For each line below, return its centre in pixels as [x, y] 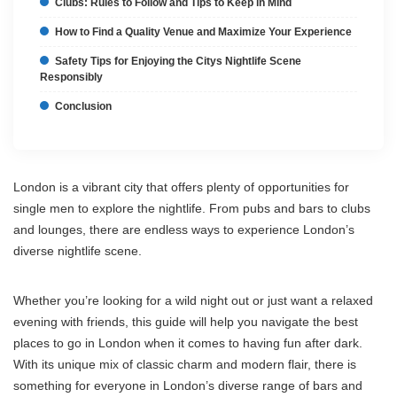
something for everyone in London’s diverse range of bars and [188, 385]
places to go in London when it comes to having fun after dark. [188, 343]
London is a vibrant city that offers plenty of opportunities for [181, 187]
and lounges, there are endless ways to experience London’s [184, 230]
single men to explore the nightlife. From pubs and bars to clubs [192, 208]
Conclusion [83, 106]
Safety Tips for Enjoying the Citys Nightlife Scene [178, 61]
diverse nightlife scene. [78, 251]
